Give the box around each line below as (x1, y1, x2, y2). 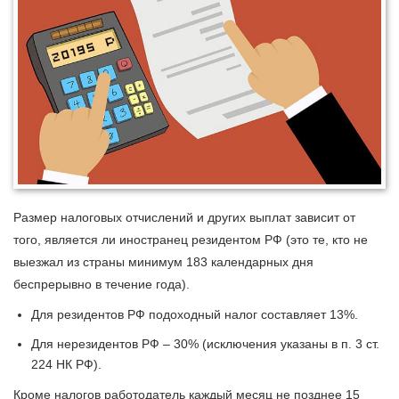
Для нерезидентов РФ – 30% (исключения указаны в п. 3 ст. (31, 337, 379, 352)
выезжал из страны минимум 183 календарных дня (13, 255, 313, 270)
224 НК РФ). (31, 357, 102, 372)
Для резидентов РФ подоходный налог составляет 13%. (31, 307, 358, 322)
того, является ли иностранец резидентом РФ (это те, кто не (13, 232, 368, 248)
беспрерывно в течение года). (13, 277, 190, 292)
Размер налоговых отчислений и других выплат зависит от (13, 210, 355, 225)
